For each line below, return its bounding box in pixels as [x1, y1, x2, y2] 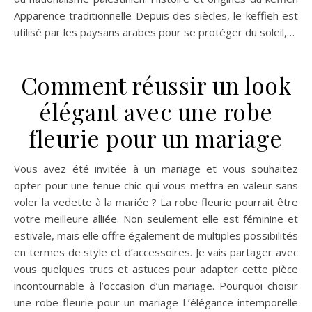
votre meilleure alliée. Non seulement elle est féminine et [14, 212, 298, 226]
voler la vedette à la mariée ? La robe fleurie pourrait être [14, 195, 298, 209]
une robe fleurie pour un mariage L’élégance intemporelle [14, 295, 298, 309]
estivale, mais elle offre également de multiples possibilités [14, 228, 298, 242]
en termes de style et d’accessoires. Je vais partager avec [14, 245, 298, 259]
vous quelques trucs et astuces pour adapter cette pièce [14, 262, 298, 276]
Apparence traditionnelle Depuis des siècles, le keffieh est [14, 8, 298, 22]
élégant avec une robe [39, 96, 273, 127]
